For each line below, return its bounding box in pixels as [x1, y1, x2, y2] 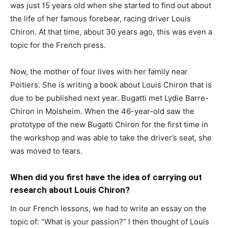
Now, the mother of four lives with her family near [10, 66, 188, 76]
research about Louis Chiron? [10, 184, 130, 195]
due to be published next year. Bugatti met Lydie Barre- [10, 93, 209, 103]
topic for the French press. [10, 40, 106, 50]
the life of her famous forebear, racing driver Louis [10, 13, 191, 23]
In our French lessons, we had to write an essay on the [10, 203, 207, 213]
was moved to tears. [10, 146, 82, 156]
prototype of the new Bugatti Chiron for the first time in [10, 119, 208, 129]
